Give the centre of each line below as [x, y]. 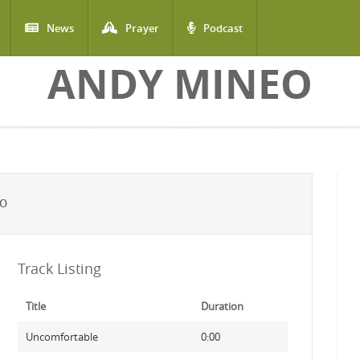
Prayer [142, 28]
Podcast [223, 28]
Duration [222, 306]
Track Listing [59, 268]
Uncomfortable [61, 337]
